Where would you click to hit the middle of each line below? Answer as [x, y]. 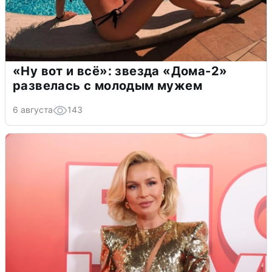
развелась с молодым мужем [107, 86]
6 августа [33, 110]
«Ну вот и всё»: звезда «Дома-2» [120, 71]
